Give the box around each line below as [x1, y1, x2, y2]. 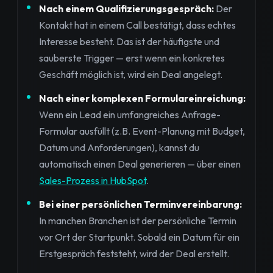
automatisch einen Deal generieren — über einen [39, 157, 241, 170]
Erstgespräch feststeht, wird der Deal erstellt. [39, 247, 229, 260]
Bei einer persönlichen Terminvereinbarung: [39, 197, 242, 210]
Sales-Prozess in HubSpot [39, 174, 146, 186]
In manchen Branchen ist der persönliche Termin [39, 214, 236, 227]
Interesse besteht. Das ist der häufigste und [39, 35, 219, 48]
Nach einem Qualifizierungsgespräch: [39, 2, 214, 15]
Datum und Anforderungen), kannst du [39, 141, 199, 154]
